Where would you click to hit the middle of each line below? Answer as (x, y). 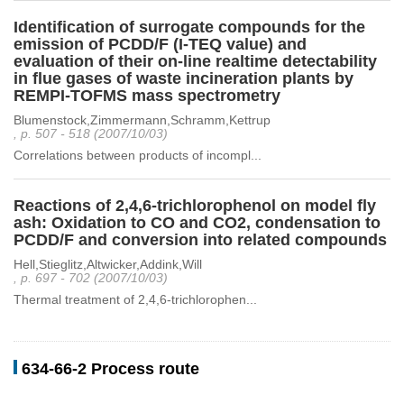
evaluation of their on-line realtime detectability (195, 61)
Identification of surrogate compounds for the (189, 27)
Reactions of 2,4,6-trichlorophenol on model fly (195, 206)
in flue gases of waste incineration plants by (184, 78)
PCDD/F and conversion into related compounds (200, 240)
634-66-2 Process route (110, 369)
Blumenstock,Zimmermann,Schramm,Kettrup (142, 120)
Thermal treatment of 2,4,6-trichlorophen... (135, 299)
